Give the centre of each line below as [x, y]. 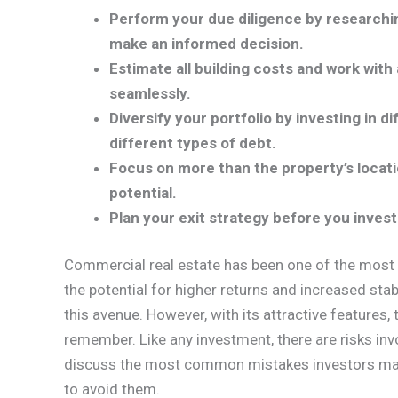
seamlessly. [150, 93]
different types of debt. [193, 143]
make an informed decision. [207, 43]
